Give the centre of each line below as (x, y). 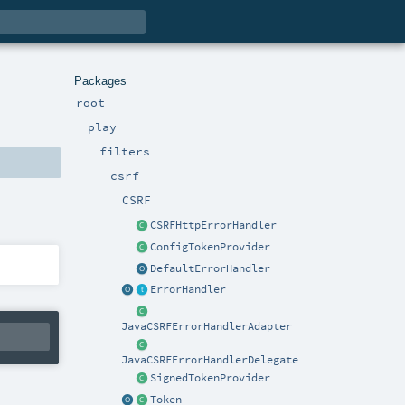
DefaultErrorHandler (211, 268)
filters (124, 151)
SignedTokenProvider (211, 378)
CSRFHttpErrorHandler (214, 225)
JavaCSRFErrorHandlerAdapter (207, 327)
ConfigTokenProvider (211, 246)
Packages (100, 80)
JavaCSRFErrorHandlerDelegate (210, 360)
